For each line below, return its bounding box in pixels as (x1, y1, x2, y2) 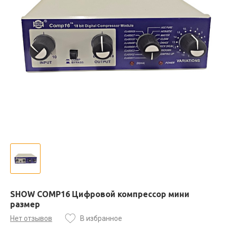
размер (10, 199, 40, 209)
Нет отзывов (10, 214, 52, 222)
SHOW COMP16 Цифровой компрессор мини (10, 189, 190, 199)
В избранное (80, 214, 122, 222)
